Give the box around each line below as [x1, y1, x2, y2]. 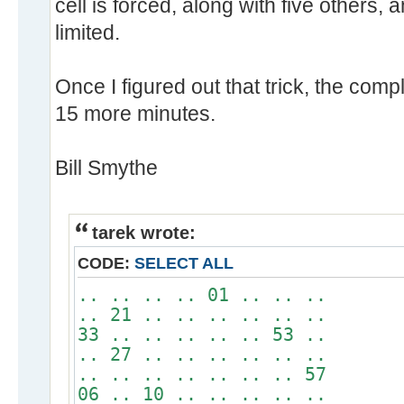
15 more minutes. [55, 101, 216, 125]
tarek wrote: [92, 222, 196, 243]
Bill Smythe [55, 155, 158, 179]
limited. [55, 20, 120, 44]
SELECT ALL [134, 253, 234, 272]
